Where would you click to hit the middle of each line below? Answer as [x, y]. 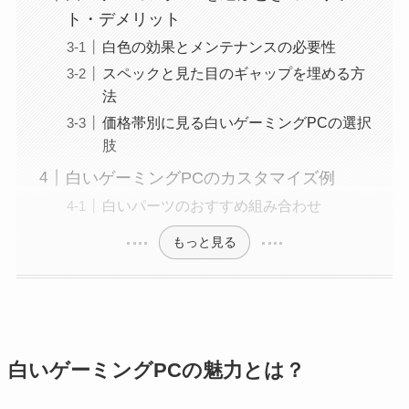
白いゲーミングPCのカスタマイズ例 [200, 178]
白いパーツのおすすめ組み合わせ [211, 205]
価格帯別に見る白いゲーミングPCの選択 [236, 122]
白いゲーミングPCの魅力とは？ [156, 371]
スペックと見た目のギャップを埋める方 [233, 73]
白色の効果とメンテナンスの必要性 [219, 46]
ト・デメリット [123, 19]
